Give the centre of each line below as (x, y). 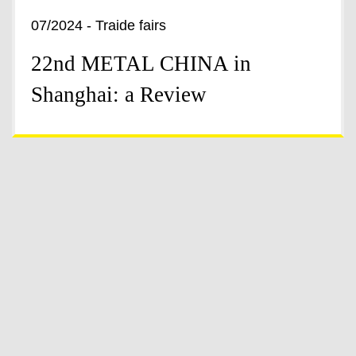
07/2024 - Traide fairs (99, 26)
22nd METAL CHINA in (141, 64)
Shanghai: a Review (119, 95)
